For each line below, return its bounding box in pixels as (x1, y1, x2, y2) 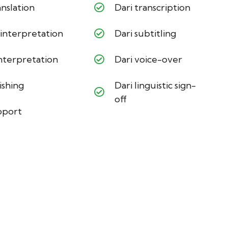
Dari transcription (115, 2, 191, 14)
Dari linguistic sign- (115, 79, 196, 92)
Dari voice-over (115, 53, 183, 66)
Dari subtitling (115, 27, 177, 40)
